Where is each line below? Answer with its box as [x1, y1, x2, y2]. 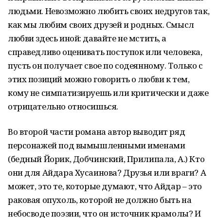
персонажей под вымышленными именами [8, 140, 185, 151]
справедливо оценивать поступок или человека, [8, 46, 202, 57]
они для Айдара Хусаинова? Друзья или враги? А [8, 167, 206, 178]
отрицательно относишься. [8, 101, 118, 112]
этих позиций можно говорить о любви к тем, [8, 73, 190, 85]
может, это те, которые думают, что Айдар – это [8, 181, 202, 192]
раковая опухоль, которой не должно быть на [8, 194, 192, 205]
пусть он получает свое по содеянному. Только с [8, 60, 203, 71]
